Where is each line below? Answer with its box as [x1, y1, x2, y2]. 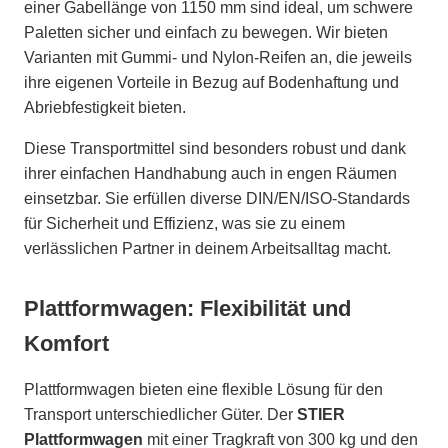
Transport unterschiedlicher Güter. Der [24, 405, 297, 423]
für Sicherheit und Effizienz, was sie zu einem [24, 214, 345, 232]
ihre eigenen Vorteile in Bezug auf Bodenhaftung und [24, 73, 399, 91]
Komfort [24, 330, 109, 356]
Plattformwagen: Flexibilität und [24, 295, 351, 321]
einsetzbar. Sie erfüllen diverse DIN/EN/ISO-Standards [24, 189, 410, 207]
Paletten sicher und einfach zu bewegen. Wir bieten [24, 23, 388, 41]
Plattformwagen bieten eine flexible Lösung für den [24, 380, 383, 398]
